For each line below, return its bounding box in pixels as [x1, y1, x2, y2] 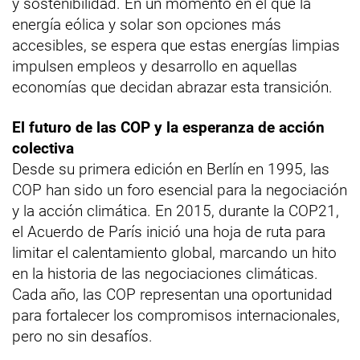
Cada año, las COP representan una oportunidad [12, 284, 333, 304]
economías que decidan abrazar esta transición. [12, 77, 333, 96]
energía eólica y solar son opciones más [12, 14, 281, 34]
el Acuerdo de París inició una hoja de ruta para [12, 222, 325, 241]
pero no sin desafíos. [12, 326, 153, 346]
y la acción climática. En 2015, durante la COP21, [12, 201, 339, 220]
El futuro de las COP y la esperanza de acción [12, 117, 325, 137]
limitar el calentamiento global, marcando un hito [12, 243, 337, 262]
